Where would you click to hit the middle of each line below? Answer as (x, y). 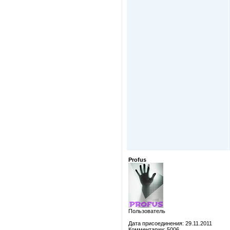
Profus (137, 160)
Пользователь (147, 211)
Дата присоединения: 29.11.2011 (170, 223)
